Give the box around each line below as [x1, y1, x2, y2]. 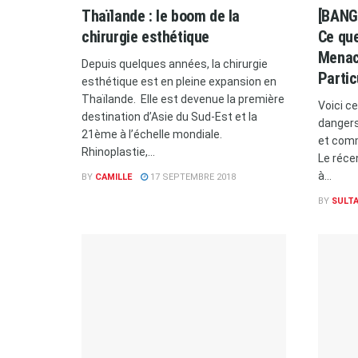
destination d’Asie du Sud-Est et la [82, 109, 257, 123]
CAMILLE [95, 171, 132, 182]
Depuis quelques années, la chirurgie [82, 57, 268, 70]
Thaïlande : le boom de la [82, 6, 241, 26]
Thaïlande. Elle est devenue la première [82, 92, 284, 105]
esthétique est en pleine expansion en [82, 74, 276, 88]
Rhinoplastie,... [82, 145, 155, 158]
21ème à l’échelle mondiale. [82, 127, 222, 141]
